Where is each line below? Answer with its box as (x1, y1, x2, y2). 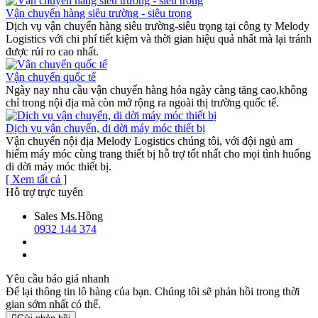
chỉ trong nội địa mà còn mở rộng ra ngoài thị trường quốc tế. (6, 96, 279, 109)
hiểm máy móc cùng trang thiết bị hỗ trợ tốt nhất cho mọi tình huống (6, 147, 311, 160)
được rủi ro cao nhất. (6, 45, 99, 57)
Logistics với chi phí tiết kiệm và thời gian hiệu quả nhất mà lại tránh (6, 32, 312, 45)
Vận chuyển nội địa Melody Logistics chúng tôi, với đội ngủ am (6, 134, 292, 147)
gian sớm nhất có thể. (6, 297, 101, 310)
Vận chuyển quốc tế (6, 70, 96, 83)
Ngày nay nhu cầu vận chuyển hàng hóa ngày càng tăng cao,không (6, 83, 307, 96)
